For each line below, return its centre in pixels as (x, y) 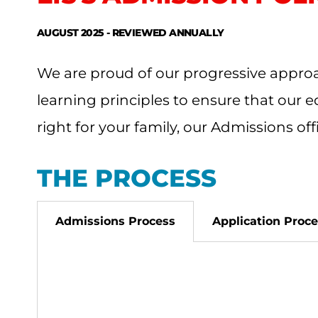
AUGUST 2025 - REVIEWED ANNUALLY (131, 32)
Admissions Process (115, 221)
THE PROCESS (127, 178)
